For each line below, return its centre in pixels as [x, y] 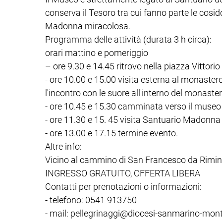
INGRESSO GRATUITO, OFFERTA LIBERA [123, 173]
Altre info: [63, 146]
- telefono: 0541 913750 [91, 200]
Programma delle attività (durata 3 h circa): [128, 39]
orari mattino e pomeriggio [97, 53]
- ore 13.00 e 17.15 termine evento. [111, 133]
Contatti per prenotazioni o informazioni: [123, 186]
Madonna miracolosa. [88, 26]
